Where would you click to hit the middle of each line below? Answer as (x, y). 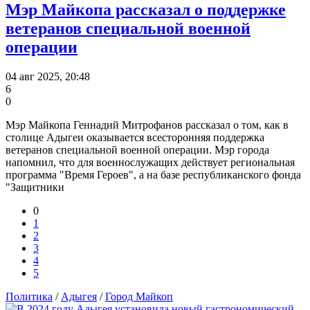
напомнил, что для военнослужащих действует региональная (150, 162)
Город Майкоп (139, 296)
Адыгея (79, 296)
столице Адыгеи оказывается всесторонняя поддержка (135, 137)
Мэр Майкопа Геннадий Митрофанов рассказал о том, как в (147, 125)
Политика (29, 296)
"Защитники (35, 187)
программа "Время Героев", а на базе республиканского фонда (153, 174)
